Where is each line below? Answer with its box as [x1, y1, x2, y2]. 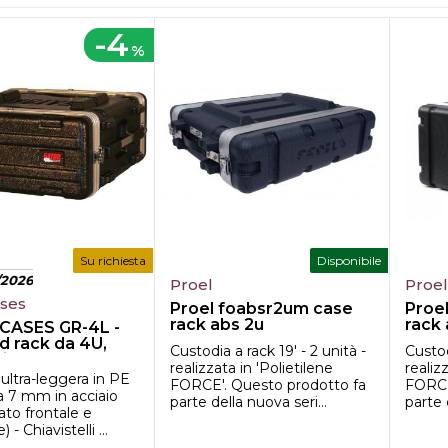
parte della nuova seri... [170, 393, 328, 411]
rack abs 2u [170, 315, 265, 334]
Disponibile [317, 253, 382, 268]
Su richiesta [80, 253, 147, 268]
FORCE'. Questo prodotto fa [170, 376, 367, 394]
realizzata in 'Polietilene [170, 359, 334, 377]
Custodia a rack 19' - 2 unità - [170, 342, 367, 360]
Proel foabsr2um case [170, 299, 354, 318]
